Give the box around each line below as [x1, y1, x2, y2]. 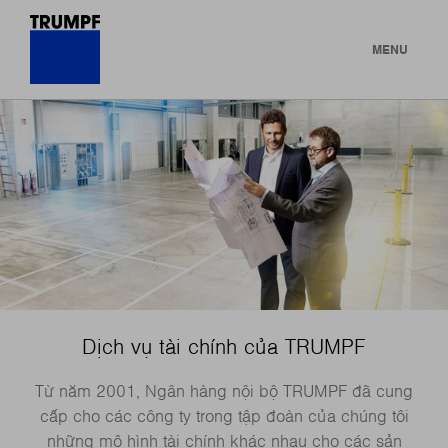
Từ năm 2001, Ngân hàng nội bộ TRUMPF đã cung [35, 382, 413, 401]
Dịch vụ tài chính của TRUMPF [82, 335, 366, 359]
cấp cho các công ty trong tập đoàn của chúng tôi [39, 407, 409, 426]
